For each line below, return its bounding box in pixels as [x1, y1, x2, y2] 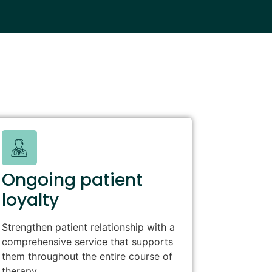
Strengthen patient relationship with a [1, 221, 175, 234]
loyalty [1, 188, 59, 212]
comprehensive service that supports [1, 236, 173, 248]
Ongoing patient [1, 168, 143, 192]
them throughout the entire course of [1, 250, 172, 263]
